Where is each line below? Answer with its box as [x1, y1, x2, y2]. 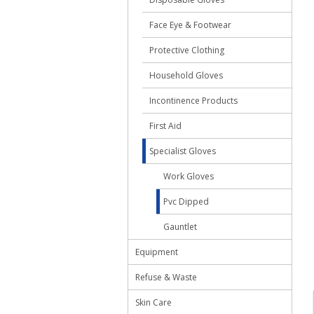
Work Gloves [163, 170, 214, 182]
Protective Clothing [149, 44, 224, 56]
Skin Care [135, 296, 172, 308]
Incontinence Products [149, 95, 238, 107]
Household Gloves [149, 69, 223, 81]
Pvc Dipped [163, 196, 209, 207]
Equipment [135, 246, 178, 258]
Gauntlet [163, 221, 197, 233]
